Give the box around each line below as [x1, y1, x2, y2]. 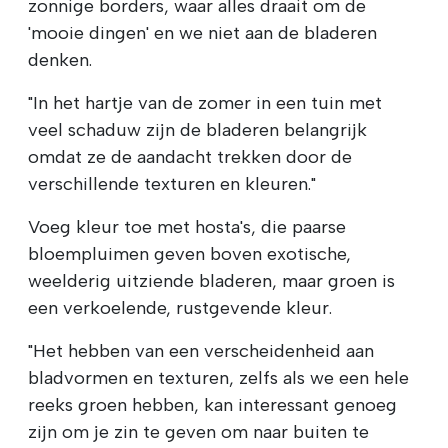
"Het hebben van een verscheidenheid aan [28, 340, 374, 363]
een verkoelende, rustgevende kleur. [28, 297, 332, 320]
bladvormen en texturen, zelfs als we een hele [28, 367, 409, 390]
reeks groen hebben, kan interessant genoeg [28, 394, 397, 417]
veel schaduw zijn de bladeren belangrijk [28, 119, 367, 142]
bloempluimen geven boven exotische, [28, 243, 351, 266]
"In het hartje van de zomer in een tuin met [28, 92, 382, 115]
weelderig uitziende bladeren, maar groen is [28, 270, 395, 293]
